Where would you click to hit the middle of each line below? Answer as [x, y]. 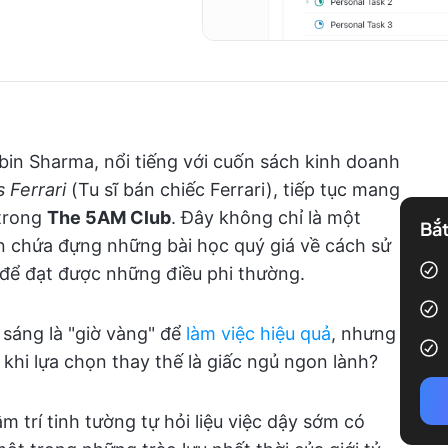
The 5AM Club [109, 217]
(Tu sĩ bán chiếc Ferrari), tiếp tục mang [233, 189]
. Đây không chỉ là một [266, 217]
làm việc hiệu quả [258, 333]
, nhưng [363, 333]
